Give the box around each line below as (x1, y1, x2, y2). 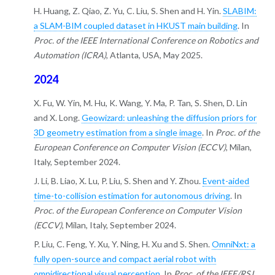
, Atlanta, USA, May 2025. (106, 50, 203, 61)
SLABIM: (222, 6, 257, 17)
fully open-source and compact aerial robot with (33, 254, 216, 265)
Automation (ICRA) (33, 50, 106, 61)
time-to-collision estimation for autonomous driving (33, 190, 230, 201)
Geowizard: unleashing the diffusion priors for (81, 112, 257, 123)
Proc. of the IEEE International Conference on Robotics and (33, 35, 258, 46)
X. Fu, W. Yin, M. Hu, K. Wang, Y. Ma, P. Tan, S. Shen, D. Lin (33, 98, 247, 109)
